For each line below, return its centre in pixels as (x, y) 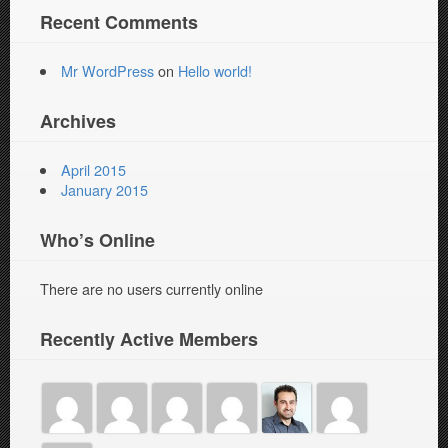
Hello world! (215, 71)
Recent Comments (119, 22)
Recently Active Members (149, 339)
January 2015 (105, 190)
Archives (78, 121)
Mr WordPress (108, 71)
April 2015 (94, 170)
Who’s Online (97, 240)
